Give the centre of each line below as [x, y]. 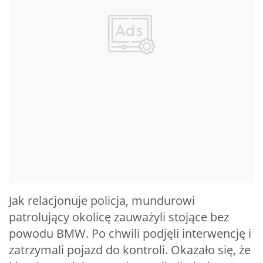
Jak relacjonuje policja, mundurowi [102, 201]
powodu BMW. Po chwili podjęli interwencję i [130, 234]
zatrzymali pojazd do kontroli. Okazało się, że [130, 250]
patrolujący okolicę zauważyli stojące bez [119, 217]
